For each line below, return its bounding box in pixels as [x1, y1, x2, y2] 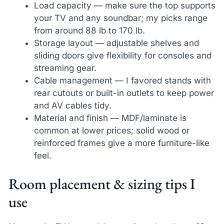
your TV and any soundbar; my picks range [33, 13, 207, 23]
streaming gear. [33, 63, 96, 73]
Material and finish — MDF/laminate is [33, 113, 186, 123]
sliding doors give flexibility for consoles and [33, 50, 211, 61]
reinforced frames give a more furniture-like [33, 138, 209, 148]
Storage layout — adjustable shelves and [33, 38, 199, 48]
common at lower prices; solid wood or [33, 125, 189, 136]
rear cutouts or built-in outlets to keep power [33, 88, 214, 98]
